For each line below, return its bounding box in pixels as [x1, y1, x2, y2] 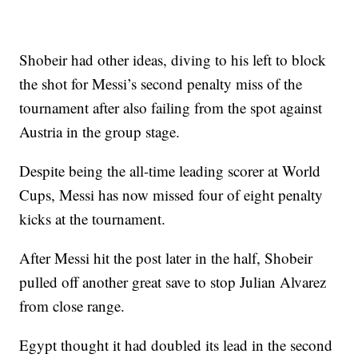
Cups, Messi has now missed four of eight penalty [19, 184, 324, 205]
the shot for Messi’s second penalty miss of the [19, 73, 303, 93]
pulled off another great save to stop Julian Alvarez [19, 271, 327, 292]
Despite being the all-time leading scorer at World [19, 160, 321, 181]
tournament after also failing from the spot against [19, 97, 323, 117]
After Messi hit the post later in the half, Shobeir [19, 247, 313, 268]
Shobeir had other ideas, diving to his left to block [19, 49, 327, 70]
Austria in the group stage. [19, 121, 181, 141]
